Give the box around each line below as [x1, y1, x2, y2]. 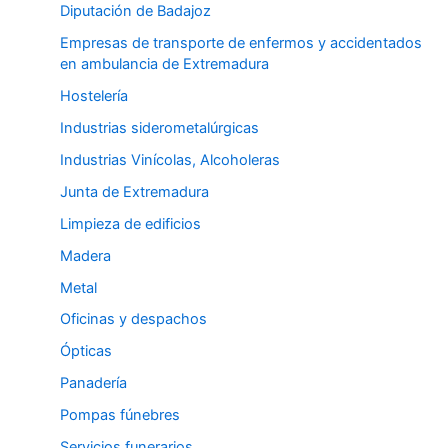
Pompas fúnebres [60, 406, 180, 425]
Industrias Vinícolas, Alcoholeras [60, 150, 280, 169]
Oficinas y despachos [60, 310, 207, 329]
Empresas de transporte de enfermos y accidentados [60, 33, 422, 52]
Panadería [60, 374, 127, 393]
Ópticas [60, 342, 112, 361]
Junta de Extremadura [60, 182, 209, 201]
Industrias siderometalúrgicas [60, 118, 259, 137]
